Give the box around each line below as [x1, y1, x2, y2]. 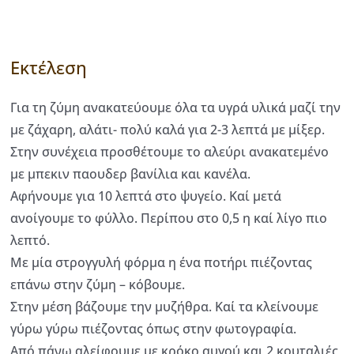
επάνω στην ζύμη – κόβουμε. [10, 275, 185, 293]
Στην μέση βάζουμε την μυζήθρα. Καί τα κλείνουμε [10, 297, 318, 315]
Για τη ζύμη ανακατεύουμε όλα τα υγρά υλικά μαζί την [10, 98, 341, 116]
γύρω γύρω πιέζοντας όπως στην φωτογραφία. [10, 319, 296, 337]
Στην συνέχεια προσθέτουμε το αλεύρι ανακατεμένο [10, 142, 329, 160]
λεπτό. [10, 231, 50, 249]
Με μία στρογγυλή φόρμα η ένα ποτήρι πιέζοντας [10, 253, 312, 271]
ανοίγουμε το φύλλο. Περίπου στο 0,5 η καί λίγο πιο [10, 209, 327, 227]
